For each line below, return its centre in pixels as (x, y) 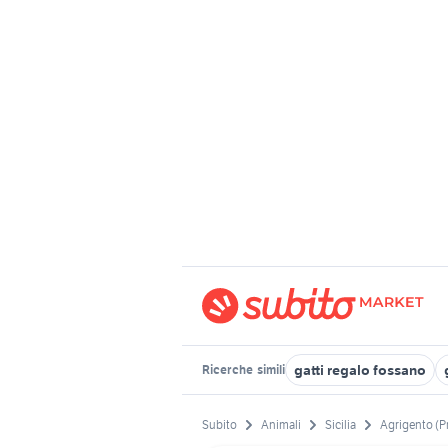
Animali (281, 425)
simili (270, 369)
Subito (219, 425)
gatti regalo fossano (360, 370)
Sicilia (340, 425)
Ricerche (228, 369)
